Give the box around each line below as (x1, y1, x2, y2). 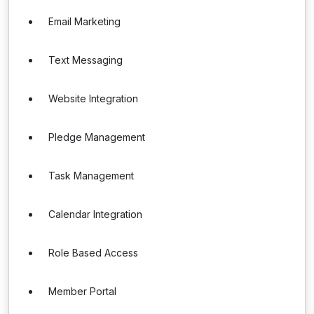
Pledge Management (48, 131, 145, 143)
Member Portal (48, 285, 116, 297)
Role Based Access (48, 247, 138, 259)
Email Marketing (48, 15, 121, 27)
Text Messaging (48, 54, 123, 66)
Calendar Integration (48, 208, 142, 220)
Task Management (48, 170, 134, 182)
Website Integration (48, 93, 138, 104)
